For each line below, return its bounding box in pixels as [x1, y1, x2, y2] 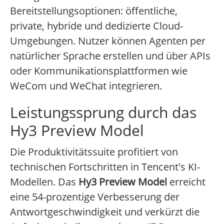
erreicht [167, 175, 205, 189]
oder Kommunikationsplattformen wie [10, 64, 187, 78]
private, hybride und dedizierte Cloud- [10, 19, 183, 33]
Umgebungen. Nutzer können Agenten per [10, 34, 205, 48]
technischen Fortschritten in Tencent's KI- [10, 160, 200, 174]
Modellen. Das [10, 175, 78, 189]
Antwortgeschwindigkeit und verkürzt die [10, 205, 199, 219]
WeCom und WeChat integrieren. [10, 79, 162, 93]
